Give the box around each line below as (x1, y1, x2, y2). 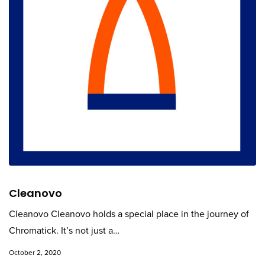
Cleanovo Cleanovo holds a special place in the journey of (9, 208, 249, 220)
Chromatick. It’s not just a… (9, 225, 119, 237)
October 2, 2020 (9, 248, 61, 257)
